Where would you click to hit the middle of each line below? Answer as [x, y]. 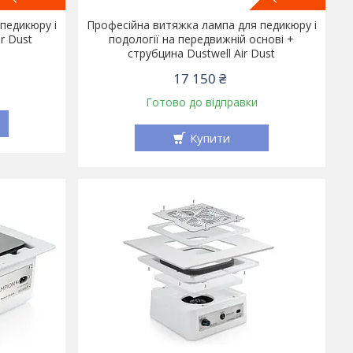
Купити [210, 138]
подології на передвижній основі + [202, 39]
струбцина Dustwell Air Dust [202, 54]
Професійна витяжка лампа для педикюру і [201, 25]
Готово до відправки [201, 102]
